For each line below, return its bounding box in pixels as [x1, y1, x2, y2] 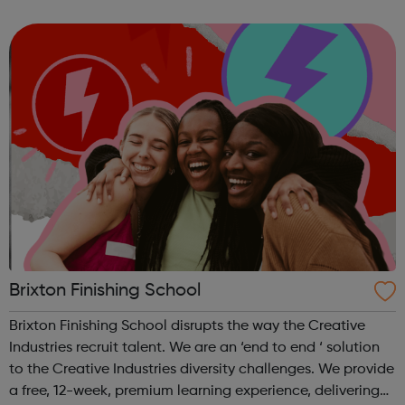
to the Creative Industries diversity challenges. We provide [9, 362, 318, 377]
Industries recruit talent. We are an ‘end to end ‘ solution [9, 340, 169, 355]
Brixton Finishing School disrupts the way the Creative [9, 318, 365, 334]
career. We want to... [58, 23, 145, 38]
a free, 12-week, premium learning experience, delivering [9, 383, 380, 399]
